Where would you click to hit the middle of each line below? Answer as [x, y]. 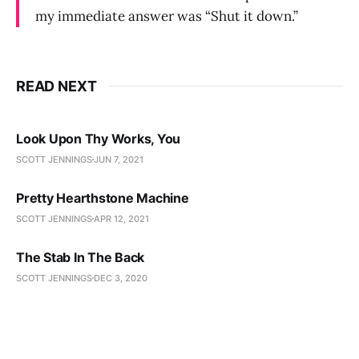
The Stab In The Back [81, 257]
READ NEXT [56, 86]
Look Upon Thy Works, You [99, 138]
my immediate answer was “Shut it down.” [167, 16]
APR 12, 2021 [121, 218]
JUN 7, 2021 [119, 159]
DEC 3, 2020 [121, 278]
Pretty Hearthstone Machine [103, 198]
